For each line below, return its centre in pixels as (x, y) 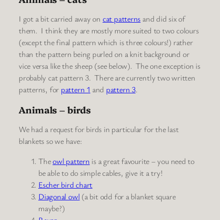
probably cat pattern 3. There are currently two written (107, 78)
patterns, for (40, 90)
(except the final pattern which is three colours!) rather (106, 42)
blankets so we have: (50, 141)
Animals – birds (55, 109)
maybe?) (52, 208)
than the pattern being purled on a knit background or (104, 54)
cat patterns (122, 19)
